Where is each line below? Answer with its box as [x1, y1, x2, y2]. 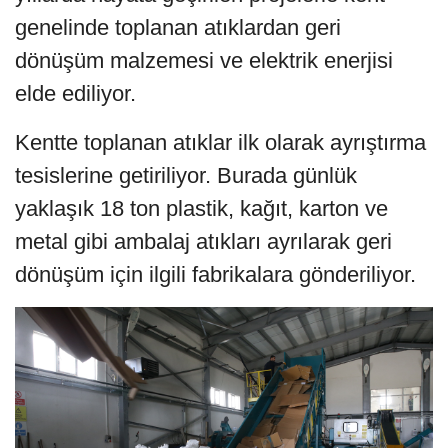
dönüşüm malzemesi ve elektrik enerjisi [15, 48, 393, 74]
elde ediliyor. [15, 81, 136, 107]
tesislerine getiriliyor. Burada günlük [15, 163, 357, 189]
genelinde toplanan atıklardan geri [15, 15, 341, 41]
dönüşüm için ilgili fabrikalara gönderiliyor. [15, 262, 416, 288]
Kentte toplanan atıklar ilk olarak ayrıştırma [15, 130, 426, 156]
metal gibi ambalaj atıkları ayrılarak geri [15, 229, 392, 255]
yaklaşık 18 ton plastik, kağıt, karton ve [15, 196, 388, 222]
